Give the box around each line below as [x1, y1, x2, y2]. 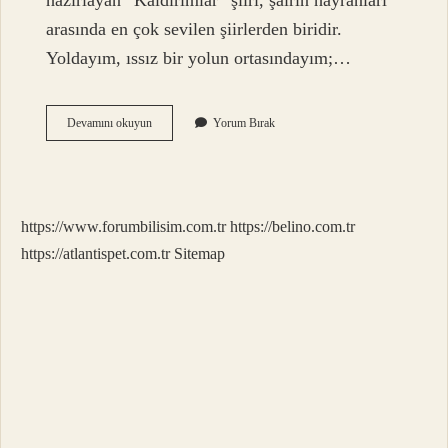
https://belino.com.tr [230, 218, 355, 236]
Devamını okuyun [67, 116, 153, 131]
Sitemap [174, 245, 225, 263]
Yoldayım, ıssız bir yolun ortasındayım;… [46, 48, 352, 69]
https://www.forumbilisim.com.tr [21, 218, 226, 236]
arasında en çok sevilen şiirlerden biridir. [46, 19, 343, 40]
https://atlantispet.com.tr [21, 245, 170, 263]
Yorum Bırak [213, 116, 276, 131]
